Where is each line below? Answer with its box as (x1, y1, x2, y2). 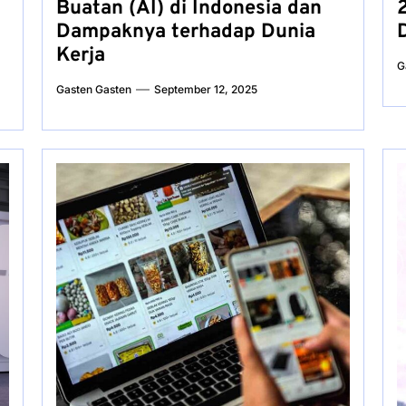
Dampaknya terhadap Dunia (55, 20, 315, 44)
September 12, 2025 (153, 82, 257, 96)
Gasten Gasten (55, 82, 131, 96)
